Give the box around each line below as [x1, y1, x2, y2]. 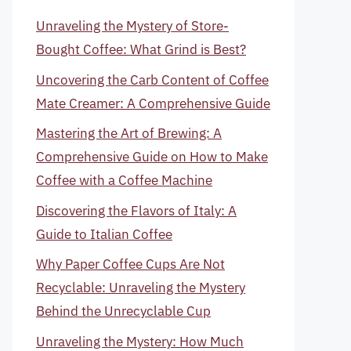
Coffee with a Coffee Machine [36, 172, 212, 189]
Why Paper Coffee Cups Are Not [36, 255, 225, 273]
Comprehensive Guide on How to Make [36, 148, 268, 165]
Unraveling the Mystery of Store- [36, 17, 229, 34]
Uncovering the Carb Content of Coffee [36, 71, 269, 89]
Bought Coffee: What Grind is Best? [36, 41, 246, 58]
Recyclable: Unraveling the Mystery [36, 279, 245, 296]
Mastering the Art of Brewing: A [36, 125, 222, 142]
